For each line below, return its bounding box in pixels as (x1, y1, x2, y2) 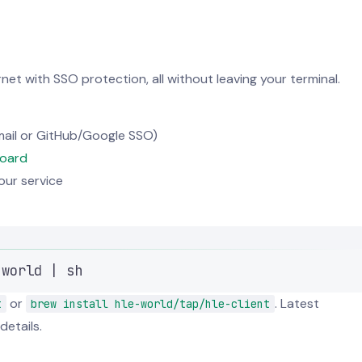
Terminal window (65, 236, 159, 250)
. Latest (275, 295, 319, 312)
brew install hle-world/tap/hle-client (31, 297, 270, 311)
